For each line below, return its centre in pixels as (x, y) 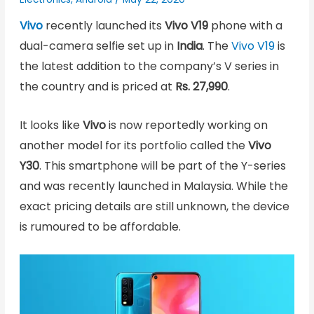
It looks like (51, 125)
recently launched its (103, 26)
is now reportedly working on (186, 125)
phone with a (245, 26)
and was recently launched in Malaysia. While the (153, 186)
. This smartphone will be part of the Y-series (162, 165)
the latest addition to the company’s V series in (149, 67)
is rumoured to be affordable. (100, 226)
